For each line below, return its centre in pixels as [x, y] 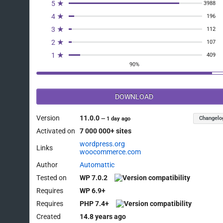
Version [48, 118]
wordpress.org [103, 144]
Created [49, 217]
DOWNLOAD [134, 97]
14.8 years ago [103, 217]
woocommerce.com [111, 152]
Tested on [52, 178]
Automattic [97, 165]
